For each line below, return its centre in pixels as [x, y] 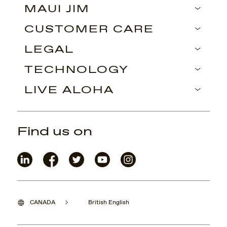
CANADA [43, 202]
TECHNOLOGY [77, 70]
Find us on [55, 131]
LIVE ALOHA [69, 90]
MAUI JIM [57, 9]
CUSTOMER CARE [89, 29]
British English [109, 202]
